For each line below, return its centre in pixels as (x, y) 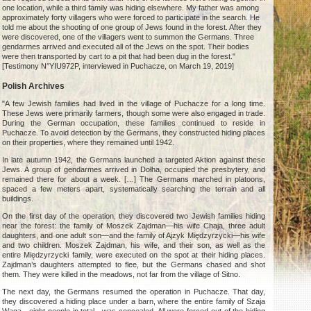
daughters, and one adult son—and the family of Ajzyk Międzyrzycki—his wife (134, 236)
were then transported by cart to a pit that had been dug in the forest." (119, 57)
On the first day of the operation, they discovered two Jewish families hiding (134, 216)
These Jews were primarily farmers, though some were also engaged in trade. (134, 114)
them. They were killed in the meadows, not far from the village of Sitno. (121, 275)
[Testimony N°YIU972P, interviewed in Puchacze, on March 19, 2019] (118, 66)
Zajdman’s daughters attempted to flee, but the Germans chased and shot (134, 265)
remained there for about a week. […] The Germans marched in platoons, (134, 179)
